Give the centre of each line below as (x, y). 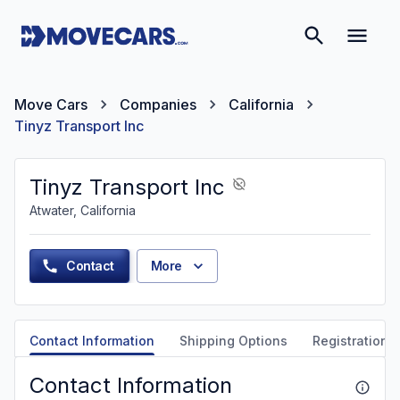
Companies (158, 104)
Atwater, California (83, 210)
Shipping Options (233, 341)
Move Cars (51, 104)
